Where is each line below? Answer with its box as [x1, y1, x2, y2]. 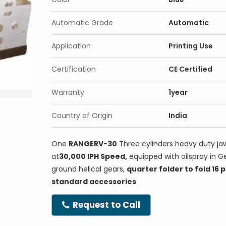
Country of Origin [51, 110, 112, 121]
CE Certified [168, 64, 212, 74]
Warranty [51, 87, 84, 97]
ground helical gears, [51, 164, 127, 174]
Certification [51, 64, 96, 74]
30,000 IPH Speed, [59, 151, 127, 161]
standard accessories [51, 177, 136, 187]
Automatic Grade [51, 18, 113, 28]
